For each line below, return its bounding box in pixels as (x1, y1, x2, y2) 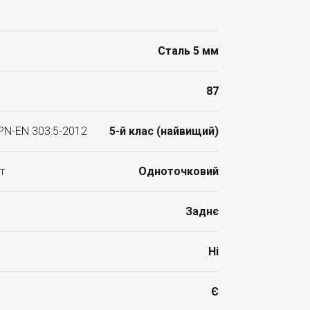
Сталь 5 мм (158, 44, 219, 57)
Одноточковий (138, 165, 219, 178)
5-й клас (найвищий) (109, 125, 219, 138)
